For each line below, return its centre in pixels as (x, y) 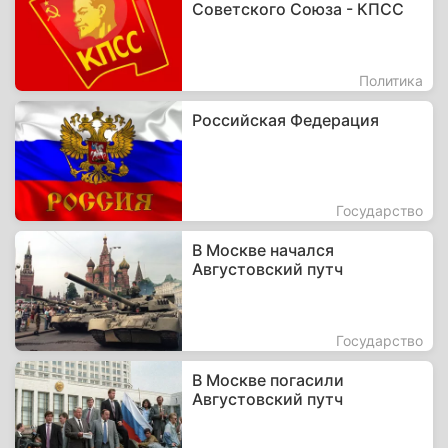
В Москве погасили (268, 380)
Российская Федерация (286, 120)
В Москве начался (263, 250)
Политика (391, 80)
